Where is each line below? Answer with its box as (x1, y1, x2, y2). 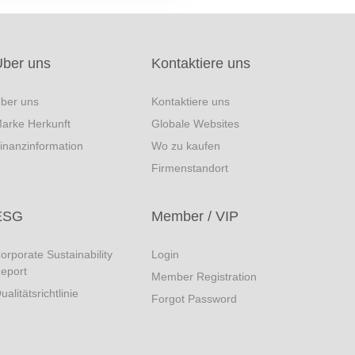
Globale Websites (151, 117, 239, 130)
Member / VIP (151, 208, 239, 224)
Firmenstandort (151, 162, 228, 174)
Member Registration (151, 270, 257, 283)
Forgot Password (151, 292, 237, 305)
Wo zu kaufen (151, 139, 220, 152)
